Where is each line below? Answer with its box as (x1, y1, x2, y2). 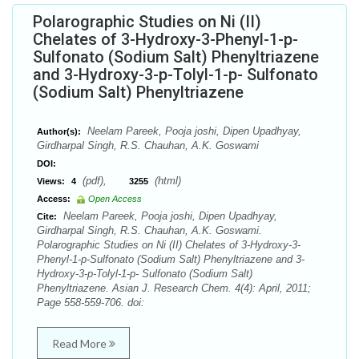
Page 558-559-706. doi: (37, 296, 144, 309)
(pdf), (79, 175, 129, 187)
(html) (151, 175, 181, 187)
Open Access (88, 194, 142, 204)
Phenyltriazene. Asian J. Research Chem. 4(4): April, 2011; (37, 282, 311, 294)
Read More (51, 337, 109, 350)
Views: (37, 176, 65, 186)
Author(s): (37, 127, 81, 136)
